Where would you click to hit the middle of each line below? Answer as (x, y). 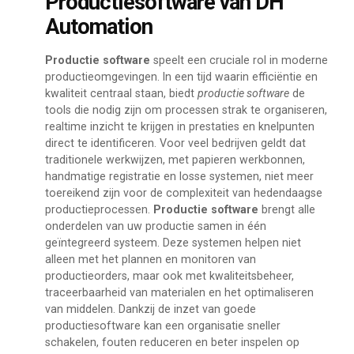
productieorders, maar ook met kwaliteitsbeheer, (169, 276)
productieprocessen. (99, 210)
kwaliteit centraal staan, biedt (121, 94)
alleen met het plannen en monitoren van (150, 260)
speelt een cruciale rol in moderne (239, 60)
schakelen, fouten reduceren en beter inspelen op (172, 343)
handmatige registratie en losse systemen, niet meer (179, 177)
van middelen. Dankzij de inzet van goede (150, 309)
